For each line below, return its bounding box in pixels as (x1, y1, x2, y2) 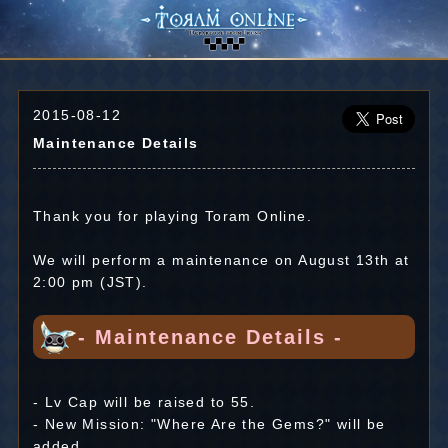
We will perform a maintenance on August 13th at (32, 252, 410, 268)
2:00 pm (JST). (32, 274, 148, 290)
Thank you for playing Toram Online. (32, 208, 312, 224)
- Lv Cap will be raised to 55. (32, 394, 255, 410)
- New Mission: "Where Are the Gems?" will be (32, 416, 386, 432)
